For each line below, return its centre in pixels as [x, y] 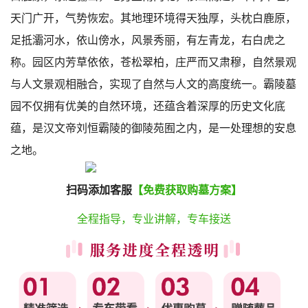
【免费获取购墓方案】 [187, 190]
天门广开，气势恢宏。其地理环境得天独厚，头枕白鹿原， [153, 19]
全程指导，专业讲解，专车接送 [154, 219]
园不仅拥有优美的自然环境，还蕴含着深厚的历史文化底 [148, 107]
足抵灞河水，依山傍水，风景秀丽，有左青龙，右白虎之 [148, 41]
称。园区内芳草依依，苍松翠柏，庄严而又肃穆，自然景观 [153, 63]
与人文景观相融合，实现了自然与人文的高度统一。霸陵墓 [153, 85]
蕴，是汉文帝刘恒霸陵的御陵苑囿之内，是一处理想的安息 [153, 129]
